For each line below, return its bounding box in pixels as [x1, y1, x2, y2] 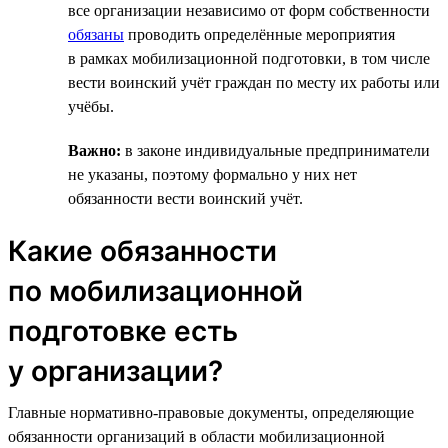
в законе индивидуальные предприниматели [121, 141, 430, 159]
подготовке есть [8, 313, 238, 348]
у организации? [8, 353, 223, 388]
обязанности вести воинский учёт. [68, 189, 303, 207]
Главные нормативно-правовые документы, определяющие [8, 403, 414, 421]
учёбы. [68, 97, 114, 115]
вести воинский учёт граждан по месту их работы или [68, 73, 440, 91]
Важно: [68, 141, 121, 159]
